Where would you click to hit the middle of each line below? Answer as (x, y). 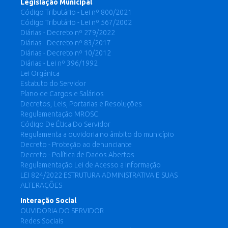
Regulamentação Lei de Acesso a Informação (91, 165)
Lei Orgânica (40, 73)
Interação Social (48, 201)
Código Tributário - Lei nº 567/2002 (76, 22)
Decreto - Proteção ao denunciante (76, 145)
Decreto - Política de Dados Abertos (77, 155)
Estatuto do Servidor (53, 83)
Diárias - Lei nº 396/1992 (59, 63)
